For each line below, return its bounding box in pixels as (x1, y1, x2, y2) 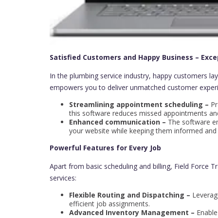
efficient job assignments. (69, 199, 150, 208)
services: (50, 173, 76, 182)
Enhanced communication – (69, 117, 168, 127)
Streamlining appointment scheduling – (69, 99, 211, 109)
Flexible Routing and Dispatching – (69, 190, 190, 200)
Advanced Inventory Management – (69, 207, 197, 217)
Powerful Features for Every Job (50, 143, 161, 152)
